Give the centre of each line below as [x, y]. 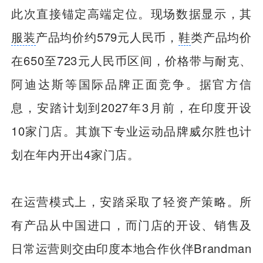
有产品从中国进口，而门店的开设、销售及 [131, 225]
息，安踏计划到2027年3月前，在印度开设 [131, 107]
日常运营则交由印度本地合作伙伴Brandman [131, 248]
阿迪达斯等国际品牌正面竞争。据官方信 [131, 83]
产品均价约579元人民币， [107, 36]
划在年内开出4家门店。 [75, 154]
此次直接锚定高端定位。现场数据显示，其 [131, 13]
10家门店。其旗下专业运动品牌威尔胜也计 [131, 130]
